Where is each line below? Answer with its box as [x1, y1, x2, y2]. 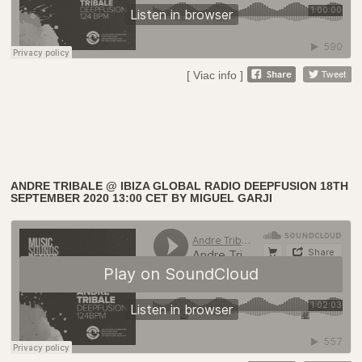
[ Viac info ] [186, 68, 243, 82]
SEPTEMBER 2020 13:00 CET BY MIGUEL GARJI [11, 191, 273, 204]
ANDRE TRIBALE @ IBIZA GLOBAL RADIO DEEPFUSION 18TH [11, 179, 349, 192]
